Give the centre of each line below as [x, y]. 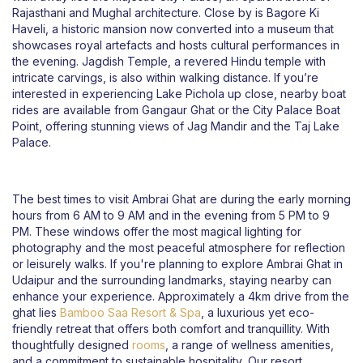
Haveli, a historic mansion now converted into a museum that [173, 29]
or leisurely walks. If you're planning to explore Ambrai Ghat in [177, 264]
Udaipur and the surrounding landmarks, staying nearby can [172, 280]
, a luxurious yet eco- [258, 313]
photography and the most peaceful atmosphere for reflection [179, 248]
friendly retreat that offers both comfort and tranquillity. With [171, 329]
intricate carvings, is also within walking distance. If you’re [165, 78]
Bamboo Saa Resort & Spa [130, 313]
